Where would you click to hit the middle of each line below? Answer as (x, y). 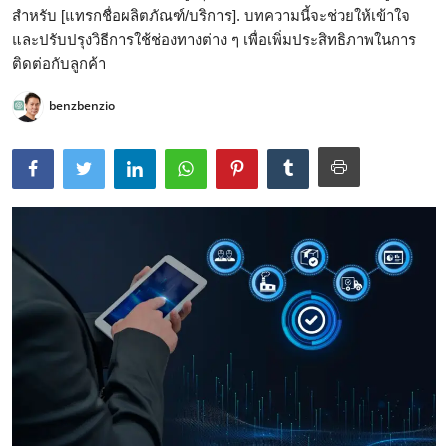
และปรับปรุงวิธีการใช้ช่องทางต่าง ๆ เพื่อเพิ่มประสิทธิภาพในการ (214, 39)
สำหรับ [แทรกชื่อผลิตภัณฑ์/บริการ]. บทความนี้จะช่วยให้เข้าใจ (211, 15)
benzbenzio (82, 106)
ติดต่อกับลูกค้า (59, 63)
